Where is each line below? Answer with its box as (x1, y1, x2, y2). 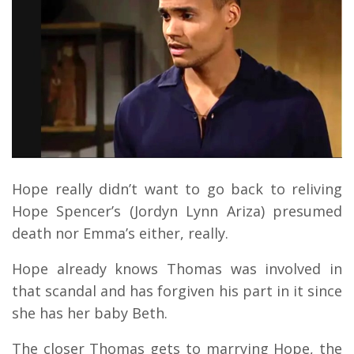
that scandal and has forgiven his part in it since (12, 281, 342, 301)
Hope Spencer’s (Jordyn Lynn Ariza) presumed (12, 201, 342, 221)
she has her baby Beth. (12, 303, 168, 323)
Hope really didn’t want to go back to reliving (12, 179, 342, 199)
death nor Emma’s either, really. (12, 224, 228, 243)
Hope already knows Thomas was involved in (12, 259, 342, 279)
